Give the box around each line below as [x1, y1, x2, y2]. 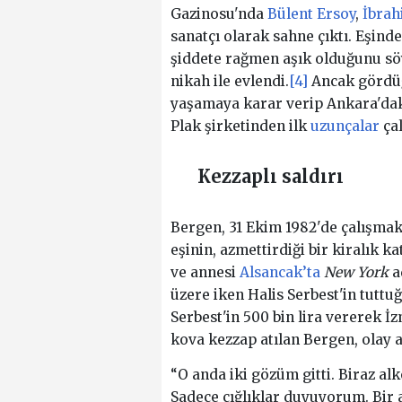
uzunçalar [310, 118, 380, 135]
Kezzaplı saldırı [197, 165, 344, 188]
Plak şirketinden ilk [170, 118, 310, 135]
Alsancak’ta [239, 264, 320, 282]
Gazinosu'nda [170, 5, 267, 23]
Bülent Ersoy [267, 5, 355, 23]
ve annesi [170, 264, 240, 282]
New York [323, 264, 389, 282]
